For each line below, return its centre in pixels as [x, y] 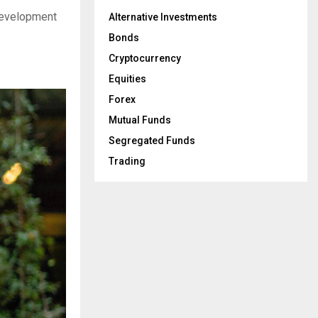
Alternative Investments [163, 17]
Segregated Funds [152, 140]
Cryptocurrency [145, 58]
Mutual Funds [140, 120]
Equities [127, 78]
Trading [127, 161]
